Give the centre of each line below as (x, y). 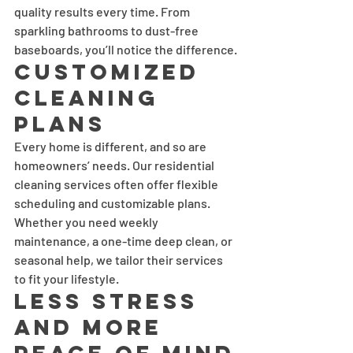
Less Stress (111, 301)
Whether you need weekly (87, 222)
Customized (111, 72)
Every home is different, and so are (111, 147)
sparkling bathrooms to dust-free (108, 31)
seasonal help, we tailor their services (120, 260)
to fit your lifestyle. (67, 279)
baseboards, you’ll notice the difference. (126, 50)
